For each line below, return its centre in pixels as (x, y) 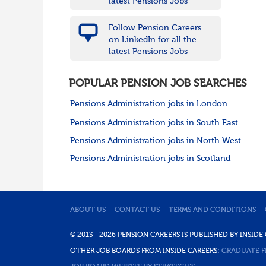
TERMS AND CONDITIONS (212, 210)
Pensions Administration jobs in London (148, 104)
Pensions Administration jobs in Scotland (150, 159)
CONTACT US (137, 210)
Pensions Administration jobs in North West (155, 141)
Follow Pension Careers (155, 28)
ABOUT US (88, 210)
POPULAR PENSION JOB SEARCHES (158, 84)
